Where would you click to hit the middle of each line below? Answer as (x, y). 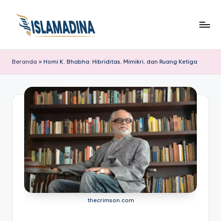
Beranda (24, 61)
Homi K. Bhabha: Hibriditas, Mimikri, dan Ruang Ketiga (120, 61)
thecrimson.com (110, 201)
